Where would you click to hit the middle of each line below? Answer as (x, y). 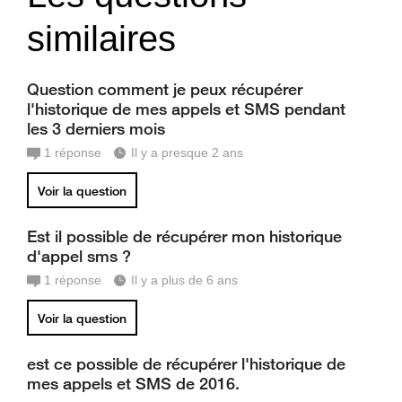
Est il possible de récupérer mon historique (184, 236)
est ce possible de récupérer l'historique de (186, 363)
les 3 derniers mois (96, 128)
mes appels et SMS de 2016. (133, 383)
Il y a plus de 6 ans (184, 280)
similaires (101, 39)
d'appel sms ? (79, 256)
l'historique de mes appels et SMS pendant (186, 109)
